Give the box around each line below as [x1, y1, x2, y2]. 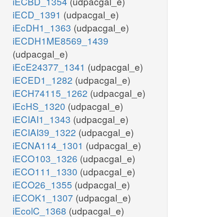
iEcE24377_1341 [13, 60, 88, 74]
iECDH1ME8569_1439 [13, 34, 108, 47]
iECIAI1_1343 [13, 112, 73, 126]
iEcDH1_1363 [13, 21, 74, 34]
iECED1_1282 [13, 73, 75, 87]
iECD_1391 [13, 8, 63, 21]
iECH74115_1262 [13, 86, 90, 100]
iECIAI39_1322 [13, 125, 78, 139]
